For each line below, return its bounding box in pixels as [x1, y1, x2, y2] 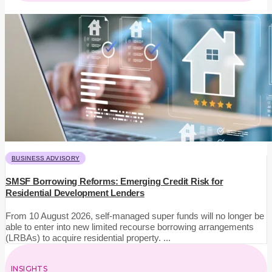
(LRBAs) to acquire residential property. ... [5, 233, 171, 243]
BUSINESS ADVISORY [12, 154, 80, 161]
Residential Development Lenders [5, 188, 144, 199]
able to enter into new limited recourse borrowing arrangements [5, 222, 254, 233]
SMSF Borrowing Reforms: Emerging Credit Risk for [5, 176, 223, 187]
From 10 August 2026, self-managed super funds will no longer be [5, 211, 264, 222]
